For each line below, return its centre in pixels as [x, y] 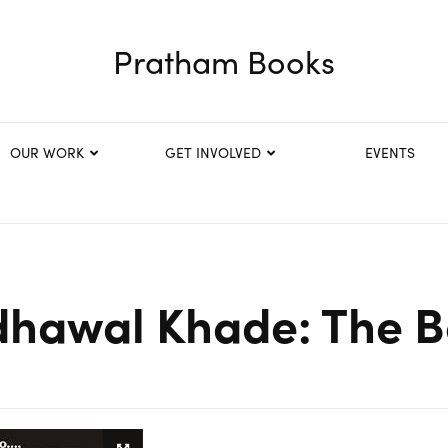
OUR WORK [46, 152]
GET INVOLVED [213, 152]
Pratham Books [224, 61]
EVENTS [390, 152]
